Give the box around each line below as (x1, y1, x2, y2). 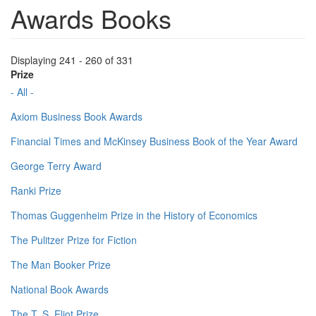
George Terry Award (11, 159, 102, 174)
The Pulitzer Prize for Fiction (11, 233, 137, 248)
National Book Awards (11, 282, 109, 297)
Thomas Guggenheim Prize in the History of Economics (11, 208, 257, 223)
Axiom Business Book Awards (11, 109, 142, 124)
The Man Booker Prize (11, 257, 111, 272)
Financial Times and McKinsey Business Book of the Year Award (11, 134, 298, 149)
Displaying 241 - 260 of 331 (11, 53, 133, 68)
